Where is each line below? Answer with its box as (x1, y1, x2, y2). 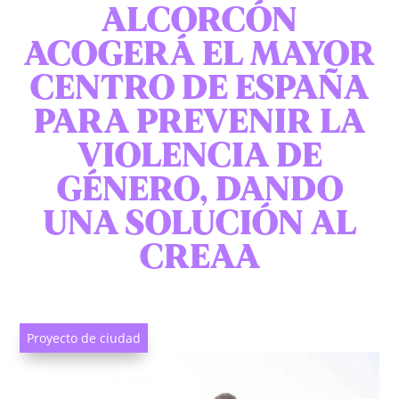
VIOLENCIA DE (77, 134, 322, 178)
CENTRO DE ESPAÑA (30, 67, 369, 110)
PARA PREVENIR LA (34, 101, 365, 144)
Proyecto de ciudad (27, 330, 142, 346)
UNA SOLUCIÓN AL (43, 202, 356, 246)
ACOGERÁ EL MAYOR (24, 33, 375, 77)
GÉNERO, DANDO (56, 168, 343, 212)
